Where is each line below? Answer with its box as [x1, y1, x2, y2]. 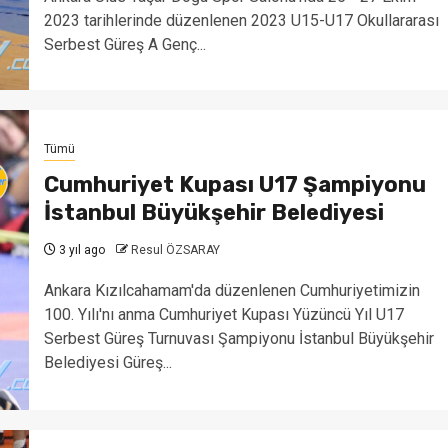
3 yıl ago [55, 242, 105, 257]
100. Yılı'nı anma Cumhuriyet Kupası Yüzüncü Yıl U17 [43, 304, 404, 324]
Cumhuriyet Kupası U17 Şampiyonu [43, 170, 426, 198]
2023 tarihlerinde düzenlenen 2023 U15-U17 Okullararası [43, 10, 439, 30]
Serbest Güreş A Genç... [43, 34, 206, 54]
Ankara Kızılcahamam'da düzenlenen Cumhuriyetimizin [43, 280, 420, 300]
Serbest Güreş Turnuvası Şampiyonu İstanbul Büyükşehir [43, 328, 434, 348]
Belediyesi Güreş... [43, 352, 172, 372]
